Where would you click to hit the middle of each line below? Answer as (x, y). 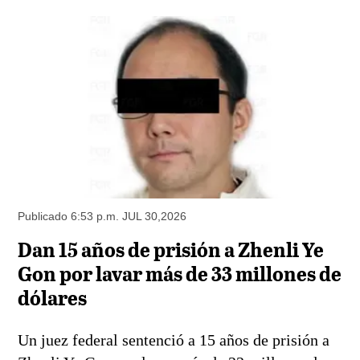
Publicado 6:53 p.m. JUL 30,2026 (102, 217)
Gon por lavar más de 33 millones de (180, 276)
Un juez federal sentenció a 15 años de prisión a (174, 340)
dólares (53, 300)
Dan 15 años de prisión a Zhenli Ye (171, 252)
